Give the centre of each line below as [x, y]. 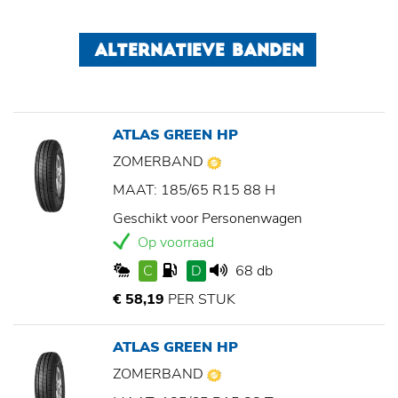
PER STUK [200, 300]
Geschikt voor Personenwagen [207, 219]
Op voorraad [174, 243]
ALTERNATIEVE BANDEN [199, 52]
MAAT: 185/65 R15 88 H [194, 191]
